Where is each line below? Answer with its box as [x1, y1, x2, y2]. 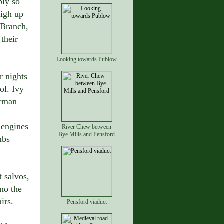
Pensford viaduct [66, 198, 107, 205]
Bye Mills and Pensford [58, 131, 115, 138]
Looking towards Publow [56, 56, 117, 63]
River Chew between [62, 123, 111, 130]
